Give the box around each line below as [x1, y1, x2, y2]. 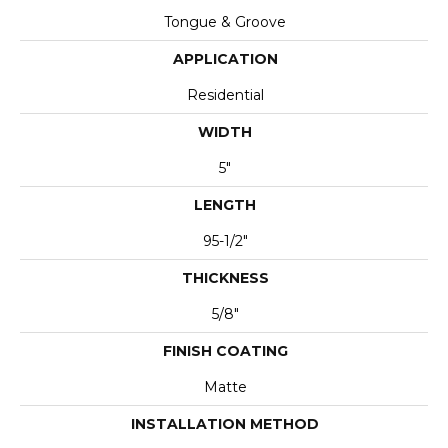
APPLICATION [172, 50, 278, 68]
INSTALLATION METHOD [131, 415, 319, 433]
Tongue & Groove [164, 13, 286, 31]
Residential [186, 86, 264, 104]
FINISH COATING [162, 342, 288, 360]
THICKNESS [181, 269, 269, 287]
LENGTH [194, 196, 256, 214]
